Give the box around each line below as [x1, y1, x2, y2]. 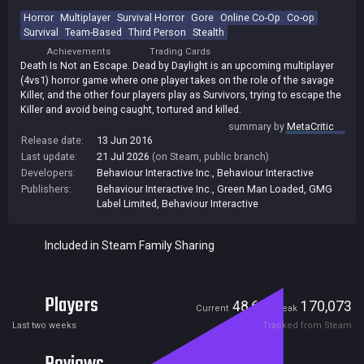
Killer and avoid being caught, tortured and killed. [20, 102, 241, 115]
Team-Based [65, 25, 122, 38]
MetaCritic [287, 119, 335, 132]
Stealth [193, 25, 224, 38]
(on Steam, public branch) [152, 149, 269, 162]
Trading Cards [147, 45, 210, 57]
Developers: [21, 166, 76, 179]
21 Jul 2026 [97, 149, 152, 162]
